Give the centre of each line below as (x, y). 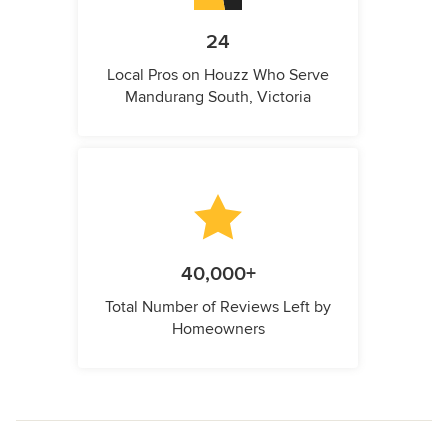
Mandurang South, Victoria (218, 96)
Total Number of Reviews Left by (218, 306)
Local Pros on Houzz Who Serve (218, 74)
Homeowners (218, 328)
